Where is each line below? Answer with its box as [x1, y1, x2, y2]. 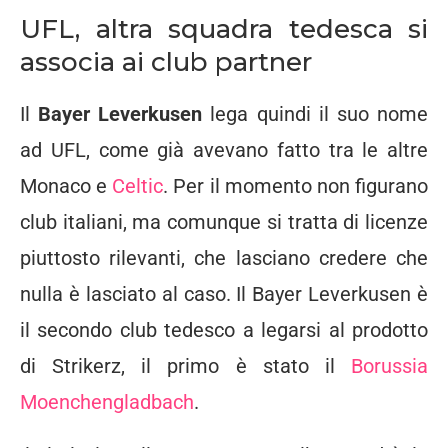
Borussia [351, 354, 428, 378]
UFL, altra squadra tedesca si [20, 13, 428, 45]
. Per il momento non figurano [163, 174, 429, 198]
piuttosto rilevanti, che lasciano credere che [20, 246, 428, 270]
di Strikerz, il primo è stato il [20, 354, 351, 378]
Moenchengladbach [20, 390, 194, 414]
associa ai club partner [20, 46, 312, 78]
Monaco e [20, 174, 113, 198]
